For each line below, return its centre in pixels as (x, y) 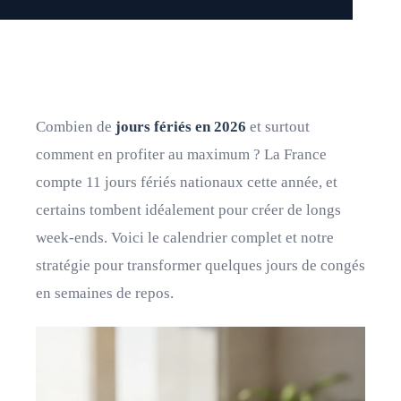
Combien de (76, 127)
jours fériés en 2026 (181, 127)
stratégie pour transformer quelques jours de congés (200, 265)
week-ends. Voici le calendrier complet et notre (185, 238)
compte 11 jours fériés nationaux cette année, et (187, 182)
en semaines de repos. (105, 293)
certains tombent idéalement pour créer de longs (188, 210)
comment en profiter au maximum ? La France (181, 154)
